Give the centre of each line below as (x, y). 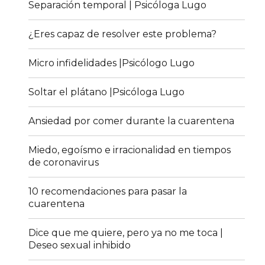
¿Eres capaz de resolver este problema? (123, 34)
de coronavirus (64, 163)
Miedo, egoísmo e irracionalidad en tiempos (130, 150)
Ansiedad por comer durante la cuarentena (132, 121)
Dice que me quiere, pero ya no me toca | (126, 233)
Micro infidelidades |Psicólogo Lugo (112, 63)
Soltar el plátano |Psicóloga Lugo (107, 92)
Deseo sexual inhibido (80, 245)
